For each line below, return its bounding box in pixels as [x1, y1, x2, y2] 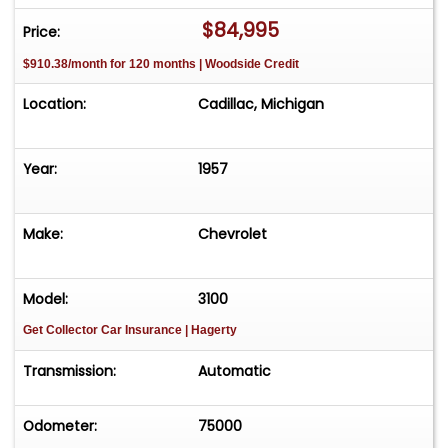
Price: [23, 21, 60, 42]
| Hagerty [185, 323, 237, 338]
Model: [23, 289, 68, 310]
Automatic [198, 361, 272, 382]
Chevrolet [198, 224, 268, 245]
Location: [23, 94, 86, 115]
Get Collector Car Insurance [23, 323, 185, 338]
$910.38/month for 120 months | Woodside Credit [23, 56, 299, 71]
